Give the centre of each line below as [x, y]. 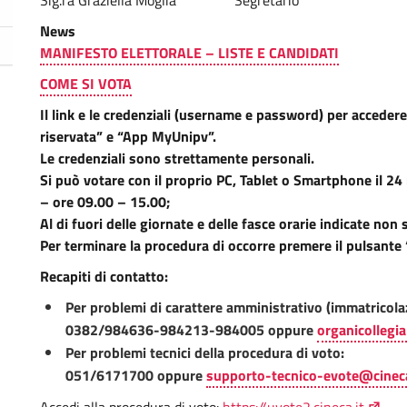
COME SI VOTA [86, 84]
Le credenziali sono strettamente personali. [177, 158]
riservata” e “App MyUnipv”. [128, 136]
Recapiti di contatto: [104, 276]
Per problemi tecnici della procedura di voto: [205, 352]
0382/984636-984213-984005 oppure [191, 330]
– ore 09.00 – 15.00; [105, 202]
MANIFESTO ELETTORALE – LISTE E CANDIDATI [189, 53]
